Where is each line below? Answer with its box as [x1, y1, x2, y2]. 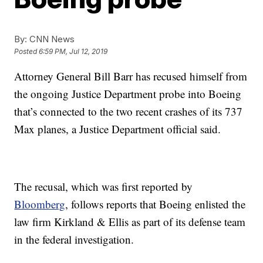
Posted [14, 47, 39, 56]
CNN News [27, 33, 75, 45]
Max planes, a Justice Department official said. [14, 122, 221, 136]
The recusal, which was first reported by [14, 179, 193, 194]
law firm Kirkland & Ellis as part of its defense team [14, 214, 246, 229]
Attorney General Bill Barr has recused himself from [14, 69, 248, 83]
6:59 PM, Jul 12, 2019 [39, 47, 108, 56]
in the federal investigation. [14, 232, 134, 247]
